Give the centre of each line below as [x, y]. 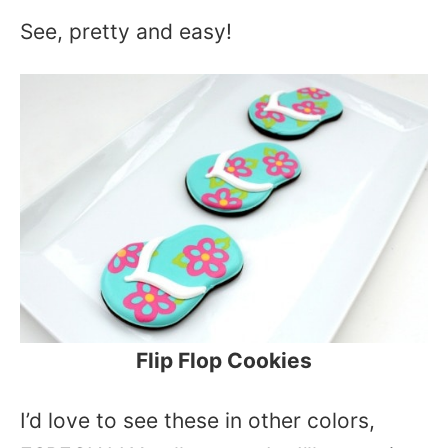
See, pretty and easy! [126, 31]
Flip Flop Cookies [224, 361]
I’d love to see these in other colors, [197, 421]
